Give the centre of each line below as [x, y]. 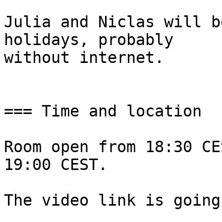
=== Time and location [103, 111]
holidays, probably [89, 40]
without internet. [84, 58]
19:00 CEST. [56, 165]
